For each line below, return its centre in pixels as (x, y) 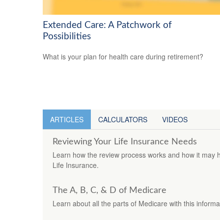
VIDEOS (175, 119)
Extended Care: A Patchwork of (107, 25)
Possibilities (67, 36)
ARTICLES (67, 119)
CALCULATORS (123, 119)
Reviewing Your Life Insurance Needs (125, 142)
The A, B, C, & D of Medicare (110, 190)
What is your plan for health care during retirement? (123, 56)
